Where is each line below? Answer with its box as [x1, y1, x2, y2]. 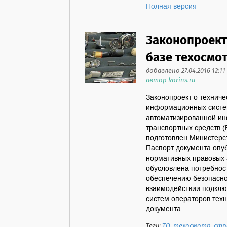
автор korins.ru [146, 75, 195, 86]
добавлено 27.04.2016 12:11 [146, 66, 225, 77]
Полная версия [146, 2, 197, 11]
